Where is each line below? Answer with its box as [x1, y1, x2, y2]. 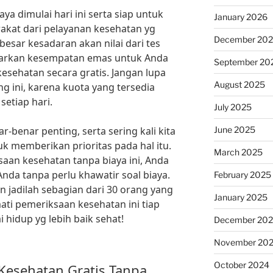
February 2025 [213, 169, 271, 180]
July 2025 [213, 102, 252, 112]
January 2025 [213, 192, 268, 202]
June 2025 [213, 124, 255, 135]
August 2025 [213, 79, 265, 90]
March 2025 [213, 147, 263, 157]
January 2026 [213, 12, 268, 22]
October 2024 [213, 260, 269, 270]
